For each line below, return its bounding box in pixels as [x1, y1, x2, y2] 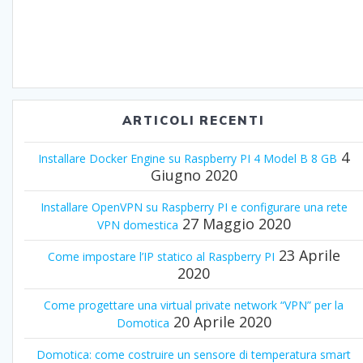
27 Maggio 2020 [181, 214, 291, 234]
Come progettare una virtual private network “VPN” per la [44, 297, 344, 314]
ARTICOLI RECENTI [122, 113, 266, 129]
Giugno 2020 [150, 165, 237, 186]
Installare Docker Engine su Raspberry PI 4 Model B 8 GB [38, 151, 337, 167]
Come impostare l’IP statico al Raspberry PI [47, 249, 275, 265]
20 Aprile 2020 [173, 312, 271, 332]
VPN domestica [96, 217, 178, 233]
